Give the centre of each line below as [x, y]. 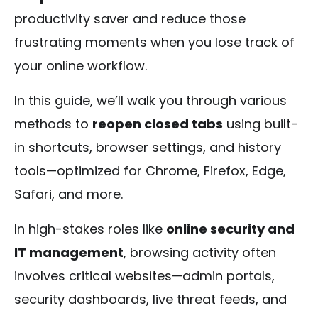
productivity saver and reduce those [130, 18]
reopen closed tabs [158, 124]
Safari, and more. [68, 194]
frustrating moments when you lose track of [154, 42]
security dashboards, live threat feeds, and [150, 299]
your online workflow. [81, 65]
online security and [230, 229]
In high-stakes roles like [90, 229]
